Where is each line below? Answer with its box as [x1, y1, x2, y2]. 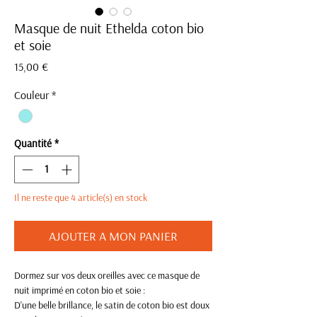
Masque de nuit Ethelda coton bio [14, 19, 204, 37]
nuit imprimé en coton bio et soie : [14, 283, 145, 296]
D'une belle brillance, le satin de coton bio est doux [14, 298, 209, 311]
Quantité [14, 137, 52, 151]
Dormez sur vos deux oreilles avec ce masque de [14, 268, 200, 282]
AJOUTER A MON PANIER [49, 227, 178, 244]
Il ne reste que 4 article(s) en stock [14, 190, 147, 204]
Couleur [14, 88, 49, 102]
